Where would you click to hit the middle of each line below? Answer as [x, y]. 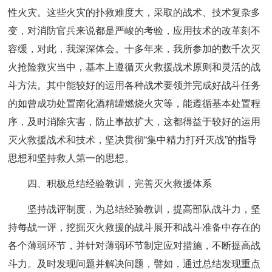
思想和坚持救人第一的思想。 [71, 158]
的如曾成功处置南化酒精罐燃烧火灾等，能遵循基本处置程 [134, 104]
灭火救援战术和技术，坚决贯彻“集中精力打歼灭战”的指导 [133, 140]
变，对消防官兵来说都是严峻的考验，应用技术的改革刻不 [134, 31]
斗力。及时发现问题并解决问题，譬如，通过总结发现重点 [134, 264]
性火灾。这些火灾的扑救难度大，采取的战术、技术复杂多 [134, 12]
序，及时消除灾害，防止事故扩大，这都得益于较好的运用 [134, 122]
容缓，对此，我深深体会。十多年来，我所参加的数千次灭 [134, 49]
